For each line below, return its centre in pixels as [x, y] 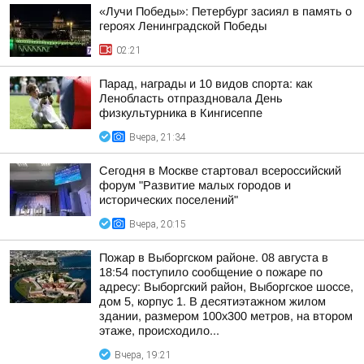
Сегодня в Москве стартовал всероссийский [220, 171]
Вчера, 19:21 [143, 355]
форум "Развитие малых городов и [195, 185]
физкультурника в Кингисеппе [181, 113]
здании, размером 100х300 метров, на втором [226, 316]
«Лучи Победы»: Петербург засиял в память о [225, 11]
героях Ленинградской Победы [183, 26]
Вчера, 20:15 [158, 224]
